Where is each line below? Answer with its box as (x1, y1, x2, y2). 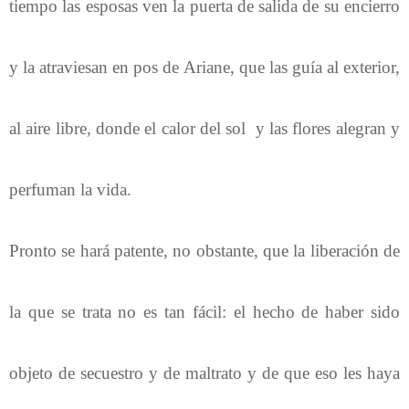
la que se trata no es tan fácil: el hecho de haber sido (9, 301, 400, 321)
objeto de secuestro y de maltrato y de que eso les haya (9, 362, 400, 383)
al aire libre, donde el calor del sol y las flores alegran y (9, 118, 400, 138)
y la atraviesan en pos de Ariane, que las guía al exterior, (9, 57, 400, 77)
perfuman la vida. (9, 179, 131, 199)
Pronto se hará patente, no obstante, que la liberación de (9, 240, 400, 260)
